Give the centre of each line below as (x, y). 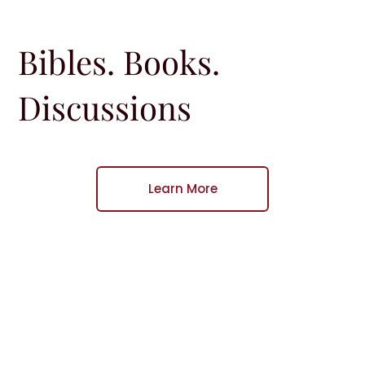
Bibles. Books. (119, 61)
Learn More (182, 189)
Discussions (105, 107)
